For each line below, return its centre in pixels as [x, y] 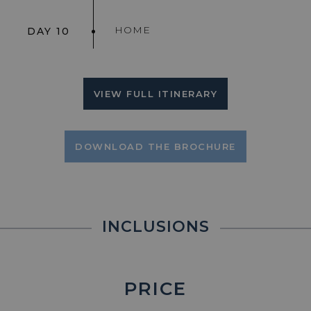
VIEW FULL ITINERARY [155, 94]
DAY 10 [49, 32]
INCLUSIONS [155, 227]
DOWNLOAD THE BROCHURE [155, 147]
